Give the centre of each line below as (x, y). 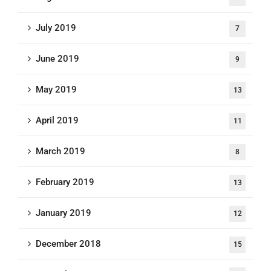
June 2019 (57, 58)
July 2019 (56, 28)
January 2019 (64, 213)
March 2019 (60, 151)
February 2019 (65, 182)
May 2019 (56, 89)
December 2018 (68, 243)
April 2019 (57, 120)
